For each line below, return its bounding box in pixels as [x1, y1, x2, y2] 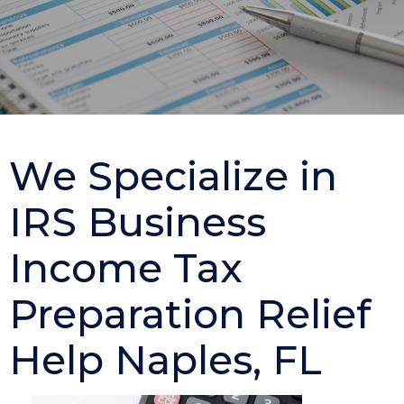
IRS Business [9, 197, 266, 247]
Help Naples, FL [9, 335, 322, 385]
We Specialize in [9, 151, 337, 201]
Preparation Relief [9, 289, 371, 339]
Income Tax [9, 243, 243, 293]
